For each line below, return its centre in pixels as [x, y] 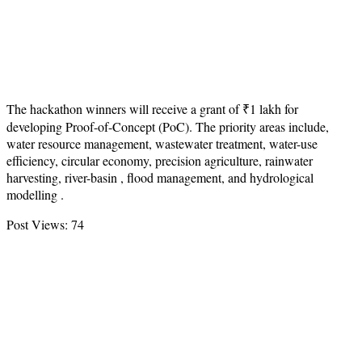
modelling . [35, 194]
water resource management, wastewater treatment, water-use [162, 143]
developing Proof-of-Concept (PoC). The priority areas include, [168, 126]
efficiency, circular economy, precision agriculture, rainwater [160, 160]
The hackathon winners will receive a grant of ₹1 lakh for [152, 108]
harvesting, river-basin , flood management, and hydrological [160, 177]
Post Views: [37, 224]
